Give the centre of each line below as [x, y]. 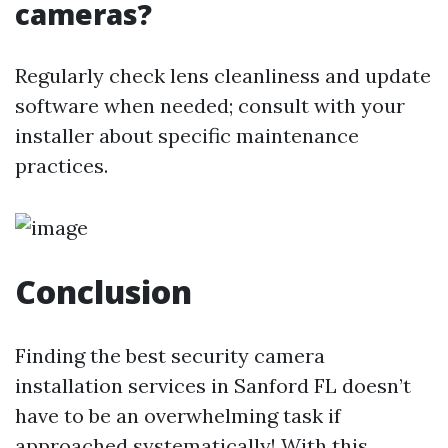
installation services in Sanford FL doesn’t [213, 385]
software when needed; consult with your [210, 105]
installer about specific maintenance [187, 135]
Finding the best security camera [170, 355]
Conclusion [103, 291]
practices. [61, 165]
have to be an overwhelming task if [178, 415]
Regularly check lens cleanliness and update [223, 75]
